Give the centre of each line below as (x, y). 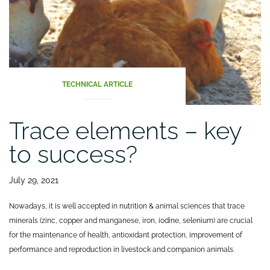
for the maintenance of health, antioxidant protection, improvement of (126, 235)
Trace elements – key (125, 130)
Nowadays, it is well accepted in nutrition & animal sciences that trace (127, 206)
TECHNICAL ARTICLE (97, 84)
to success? (73, 154)
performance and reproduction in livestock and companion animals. (122, 249)
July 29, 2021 (34, 180)
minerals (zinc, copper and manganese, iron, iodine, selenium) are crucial (131, 220)
